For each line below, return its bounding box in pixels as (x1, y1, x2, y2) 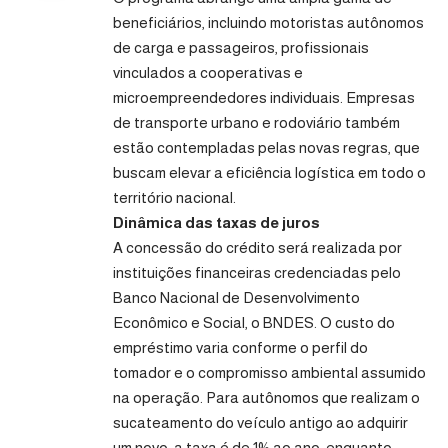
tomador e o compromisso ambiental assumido (113, 363, 426, 381)
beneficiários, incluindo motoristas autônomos (113, 13, 424, 31)
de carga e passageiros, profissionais (113, 38, 369, 56)
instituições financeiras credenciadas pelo (113, 263, 401, 281)
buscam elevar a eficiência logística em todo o (113, 163, 426, 181)
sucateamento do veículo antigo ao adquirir (113, 413, 408, 431)
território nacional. (113, 188, 236, 206)
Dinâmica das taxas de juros (113, 213, 320, 231)
